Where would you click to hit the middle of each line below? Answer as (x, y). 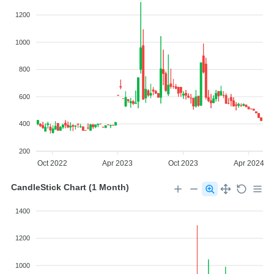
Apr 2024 (249, 164)
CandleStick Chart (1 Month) (70, 187)
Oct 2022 (53, 164)
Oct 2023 (183, 164)
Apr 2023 (118, 164)
